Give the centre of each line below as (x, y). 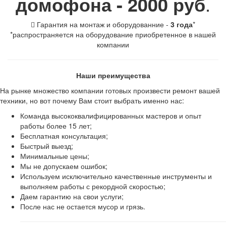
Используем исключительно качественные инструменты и (116, 176)
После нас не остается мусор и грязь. (83, 206)
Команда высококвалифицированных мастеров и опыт (111, 116)
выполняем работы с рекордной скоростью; (93, 186)
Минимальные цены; (55, 156)
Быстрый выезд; (47, 146)
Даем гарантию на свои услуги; (72, 196)
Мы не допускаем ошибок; (64, 166)
